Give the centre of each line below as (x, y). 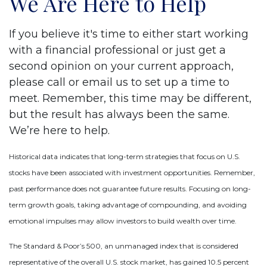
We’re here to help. (59, 130)
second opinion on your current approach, (121, 66)
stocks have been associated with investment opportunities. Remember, (132, 172)
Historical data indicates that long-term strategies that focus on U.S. (125, 156)
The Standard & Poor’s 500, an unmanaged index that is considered (124, 246)
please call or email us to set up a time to (119, 82)
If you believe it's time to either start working (129, 34)
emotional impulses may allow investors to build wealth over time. (123, 221)
